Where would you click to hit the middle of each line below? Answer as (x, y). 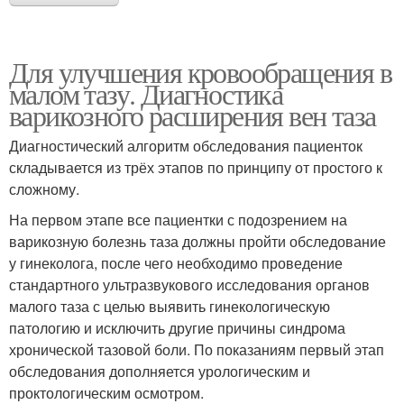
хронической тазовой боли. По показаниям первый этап (197, 350)
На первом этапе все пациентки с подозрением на (178, 220)
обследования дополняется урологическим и (160, 372)
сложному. (44, 189)
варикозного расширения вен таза (193, 115)
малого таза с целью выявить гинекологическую (170, 307)
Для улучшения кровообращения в (200, 72)
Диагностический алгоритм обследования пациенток (186, 146)
